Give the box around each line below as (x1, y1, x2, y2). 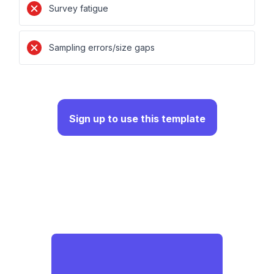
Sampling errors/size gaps (49, 42, 155, 53)
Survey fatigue (49, 3, 109, 13)
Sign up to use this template (68, 113, 206, 125)
